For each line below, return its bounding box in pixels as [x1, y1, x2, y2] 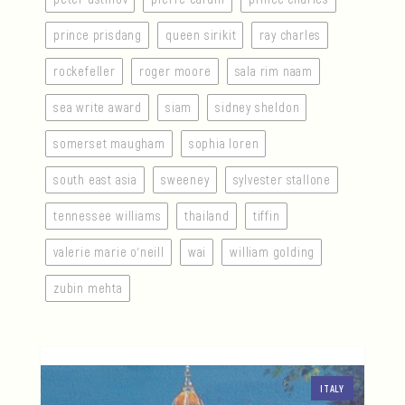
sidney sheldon [215, 99, 300, 116]
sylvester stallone [232, 172, 332, 188]
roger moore [138, 63, 212, 80]
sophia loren [188, 136, 259, 152]
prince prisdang [53, 27, 142, 43]
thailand [184, 208, 230, 224]
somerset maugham [53, 136, 165, 152]
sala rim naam [234, 63, 314, 80]
